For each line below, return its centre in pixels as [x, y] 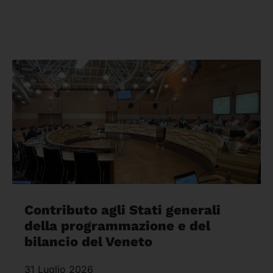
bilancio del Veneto [88, 241]
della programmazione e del [117, 225]
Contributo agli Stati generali [122, 210]
